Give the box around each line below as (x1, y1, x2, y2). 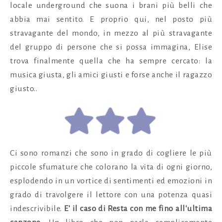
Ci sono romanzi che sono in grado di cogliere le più (10, 148, 212, 158)
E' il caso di (63, 204, 106, 213)
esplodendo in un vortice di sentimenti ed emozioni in (10, 176, 212, 185)
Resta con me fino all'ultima (108, 204, 213, 213)
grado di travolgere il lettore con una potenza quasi (10, 190, 212, 199)
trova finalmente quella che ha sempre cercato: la (10, 56, 212, 65)
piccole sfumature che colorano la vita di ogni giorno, (10, 162, 212, 171)
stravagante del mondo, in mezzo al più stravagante (10, 28, 212, 38)
